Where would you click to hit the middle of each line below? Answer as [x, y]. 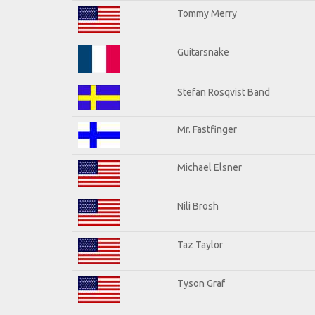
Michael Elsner [210, 167]
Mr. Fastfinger [207, 129]
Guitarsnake [203, 52]
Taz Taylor [200, 244]
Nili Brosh [198, 206]
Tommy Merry [207, 13]
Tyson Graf [201, 283]
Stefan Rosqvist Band [224, 92]
